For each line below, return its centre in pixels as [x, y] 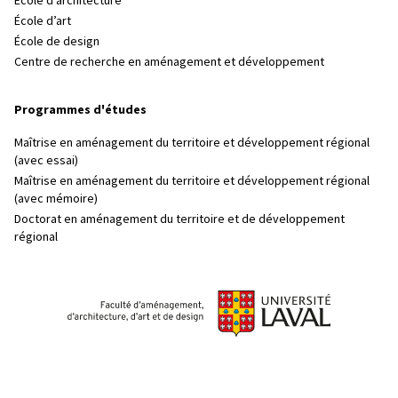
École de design [57, 40]
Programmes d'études [80, 109]
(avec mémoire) [56, 198]
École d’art [43, 20]
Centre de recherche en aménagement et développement [169, 61]
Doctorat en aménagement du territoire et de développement [179, 218]
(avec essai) [46, 159]
